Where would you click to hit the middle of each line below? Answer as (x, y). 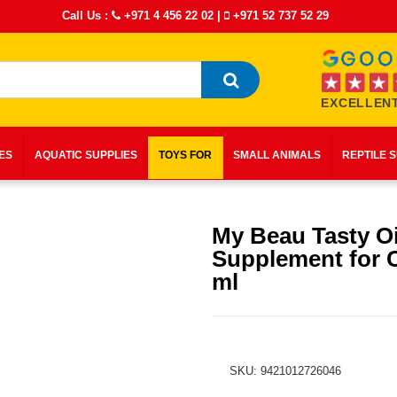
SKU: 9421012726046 (285, 371)
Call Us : (87, 16)
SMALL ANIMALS (277, 155)
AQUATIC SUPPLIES (86, 155)
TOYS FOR (185, 155)
